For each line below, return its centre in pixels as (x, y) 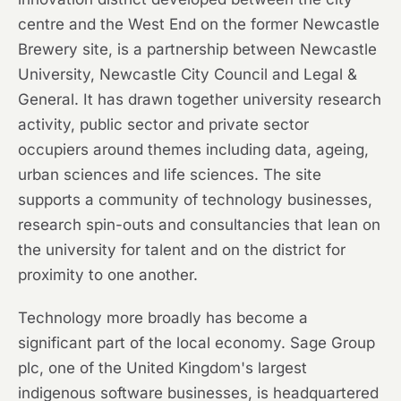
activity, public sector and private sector (163, 125)
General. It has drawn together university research (200, 100)
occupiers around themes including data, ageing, (193, 150)
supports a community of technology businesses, (195, 200)
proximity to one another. (108, 275)
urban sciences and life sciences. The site (170, 175)
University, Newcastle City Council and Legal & (188, 75)
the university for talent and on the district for (182, 250)
